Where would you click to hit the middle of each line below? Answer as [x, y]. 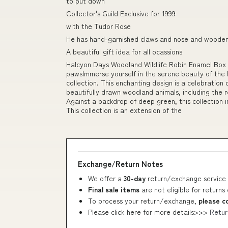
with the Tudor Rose [98, 26]
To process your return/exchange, [143, 201]
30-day [136, 178]
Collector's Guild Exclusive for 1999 [121, 13]
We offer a [106, 178]
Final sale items [114, 189]
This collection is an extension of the [124, 110]
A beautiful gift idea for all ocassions [124, 51]
